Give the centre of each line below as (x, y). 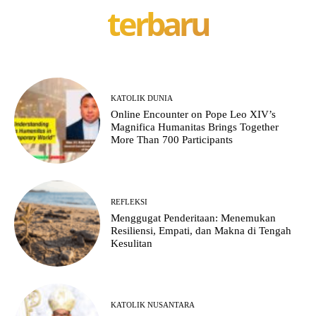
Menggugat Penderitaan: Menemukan (194, 218)
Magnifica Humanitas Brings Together (195, 127)
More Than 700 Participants (172, 140)
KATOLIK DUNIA (142, 98)
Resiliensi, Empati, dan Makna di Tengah (201, 230)
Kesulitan (132, 243)
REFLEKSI (129, 201)
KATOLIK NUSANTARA (153, 305)
